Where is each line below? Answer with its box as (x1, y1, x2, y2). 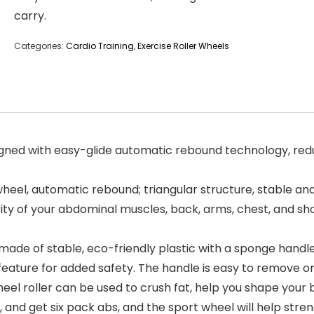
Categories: (14, 40, 66, 52)
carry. (14, 8, 46, 24)
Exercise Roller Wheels (137, 40, 229, 52)
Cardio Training (66, 40, 134, 52)
